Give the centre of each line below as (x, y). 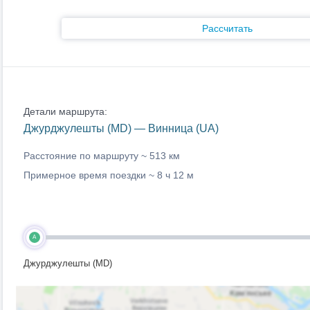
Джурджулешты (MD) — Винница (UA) (121, 128)
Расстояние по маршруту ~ (86, 156)
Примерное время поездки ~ (90, 175)
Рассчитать (227, 28)
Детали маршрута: (65, 111)
